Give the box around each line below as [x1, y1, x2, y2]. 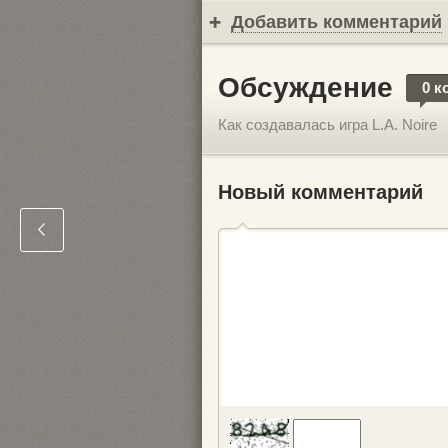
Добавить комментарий [231, 12, 442, 32]
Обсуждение [218, 72, 393, 103]
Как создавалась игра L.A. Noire [218, 116, 437, 133]
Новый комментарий [218, 181, 423, 203]
